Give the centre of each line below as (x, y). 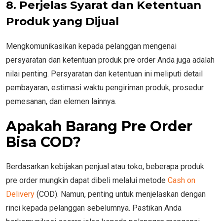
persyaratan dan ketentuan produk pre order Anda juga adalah (110, 60)
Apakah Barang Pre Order (99, 126)
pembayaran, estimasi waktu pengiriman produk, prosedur (105, 87)
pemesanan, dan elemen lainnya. (61, 101)
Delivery (20, 194)
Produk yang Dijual (62, 21)
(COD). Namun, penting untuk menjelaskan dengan (120, 194)
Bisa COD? (43, 142)
